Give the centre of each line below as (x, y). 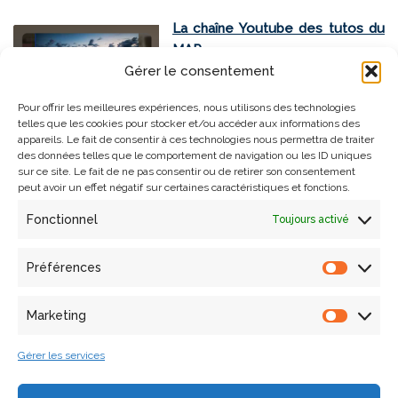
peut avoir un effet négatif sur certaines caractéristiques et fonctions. (184, 187)
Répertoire (195, 296)
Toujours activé (310, 219)
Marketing (56, 315)
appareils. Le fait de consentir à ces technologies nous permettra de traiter (196, 139)
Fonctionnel (62, 219)
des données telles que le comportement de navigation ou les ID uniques (195, 155)
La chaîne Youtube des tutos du (279, 29)
